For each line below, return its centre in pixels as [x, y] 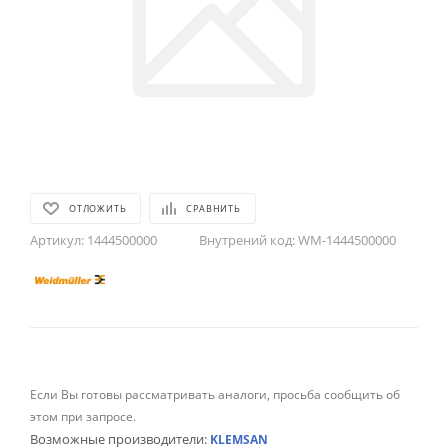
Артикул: [57, 240]
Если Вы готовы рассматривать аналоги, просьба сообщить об [215, 394]
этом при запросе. [83, 416]
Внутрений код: [247, 240]
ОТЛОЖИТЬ [98, 208]
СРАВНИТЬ [213, 208]
